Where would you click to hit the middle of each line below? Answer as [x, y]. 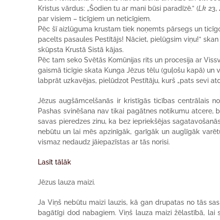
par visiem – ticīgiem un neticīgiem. [95, 19]
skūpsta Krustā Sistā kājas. [81, 50]
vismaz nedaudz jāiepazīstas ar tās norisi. [104, 142]
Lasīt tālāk [55, 162]
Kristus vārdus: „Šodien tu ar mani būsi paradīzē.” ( [118, 8]
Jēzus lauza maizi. [67, 182]
